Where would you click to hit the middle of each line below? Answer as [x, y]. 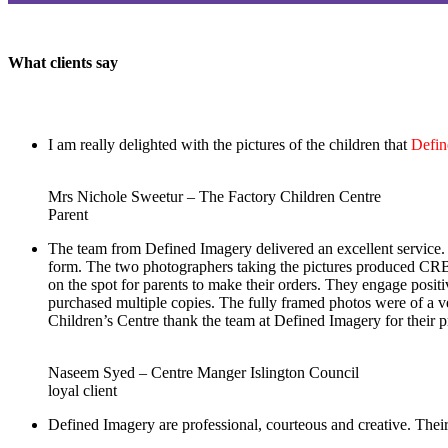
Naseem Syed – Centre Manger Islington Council [203, 372]
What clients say [63, 63]
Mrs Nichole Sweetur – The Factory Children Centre [214, 196]
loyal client [82, 390]
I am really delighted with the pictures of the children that [229, 144]
